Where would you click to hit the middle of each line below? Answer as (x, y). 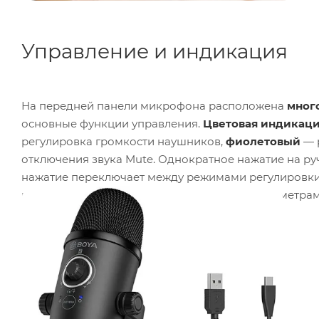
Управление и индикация (155, 52)
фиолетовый (263, 142)
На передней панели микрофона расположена (154, 106)
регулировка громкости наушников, (124, 142)
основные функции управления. (112, 124)
